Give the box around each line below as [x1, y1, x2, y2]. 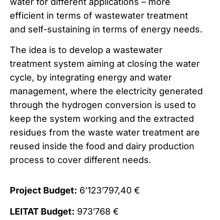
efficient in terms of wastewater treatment [10, 10, 188, 21]
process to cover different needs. [10, 155, 151, 165]
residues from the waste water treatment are [10, 127, 200, 137]
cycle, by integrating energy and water [10, 72, 172, 82]
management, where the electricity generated [10, 86, 203, 96]
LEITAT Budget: [10, 206, 75, 217]
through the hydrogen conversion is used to [10, 100, 196, 110]
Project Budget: [10, 185, 77, 196]
